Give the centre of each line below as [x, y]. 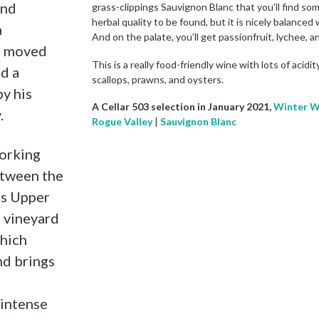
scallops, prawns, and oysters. [158, 79]
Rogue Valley [122, 121]
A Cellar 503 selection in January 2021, [182, 106]
